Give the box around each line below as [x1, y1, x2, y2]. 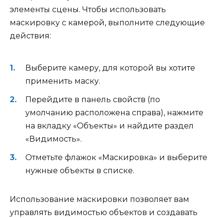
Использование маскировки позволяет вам [10, 195, 189, 204]
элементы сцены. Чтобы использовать [10, 5, 166, 15]
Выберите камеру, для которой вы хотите [25, 63, 195, 73]
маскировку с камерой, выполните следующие [10, 18, 205, 28]
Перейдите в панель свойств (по [25, 94, 160, 104]
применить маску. [25, 76, 100, 86]
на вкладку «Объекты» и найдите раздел [25, 121, 194, 130]
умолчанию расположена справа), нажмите [25, 108, 203, 117]
